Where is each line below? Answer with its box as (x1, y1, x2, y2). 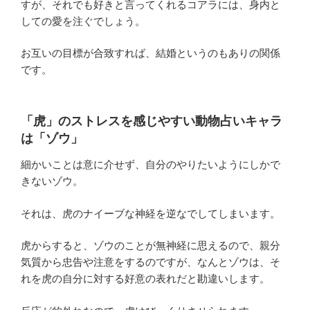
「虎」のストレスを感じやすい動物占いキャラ (21, 113, 282, 128)
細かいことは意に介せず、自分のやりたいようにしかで (21, 158, 280, 171)
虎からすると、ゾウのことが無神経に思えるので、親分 (21, 239, 280, 252)
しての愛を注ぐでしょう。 (21, 15, 145, 27)
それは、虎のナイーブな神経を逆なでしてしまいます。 (21, 207, 280, 219)
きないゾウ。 (21, 175, 83, 188)
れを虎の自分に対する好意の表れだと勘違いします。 (21, 273, 270, 285)
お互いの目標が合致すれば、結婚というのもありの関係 (21, 47, 280, 60)
